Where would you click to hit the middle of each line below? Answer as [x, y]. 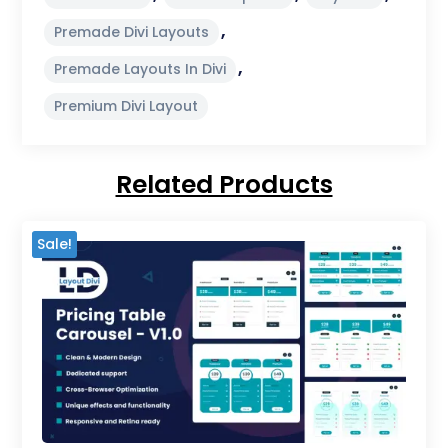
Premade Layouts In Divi [140, 68]
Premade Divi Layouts [132, 31]
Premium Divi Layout [126, 105]
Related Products [224, 184]
